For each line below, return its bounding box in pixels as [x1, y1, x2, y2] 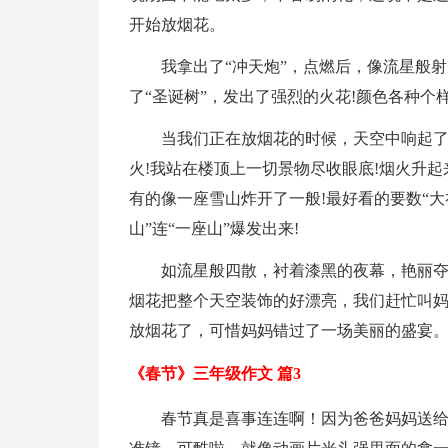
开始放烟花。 [128, 16, 225, 33]
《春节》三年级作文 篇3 [128, 365, 301, 382]
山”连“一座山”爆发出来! [128, 220, 299, 237]
